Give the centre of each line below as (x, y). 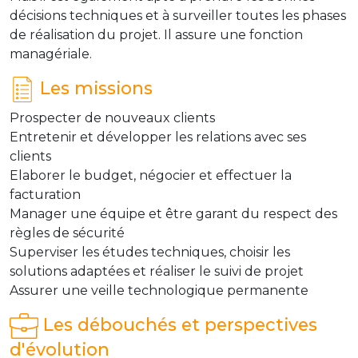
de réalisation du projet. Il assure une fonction (156, 34)
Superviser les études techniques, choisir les (150, 252)
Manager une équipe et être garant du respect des (173, 213)
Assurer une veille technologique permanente (159, 290)
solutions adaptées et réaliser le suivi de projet (158, 271)
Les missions (94, 88)
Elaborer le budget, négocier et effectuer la (151, 175)
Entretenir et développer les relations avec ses (158, 137)
